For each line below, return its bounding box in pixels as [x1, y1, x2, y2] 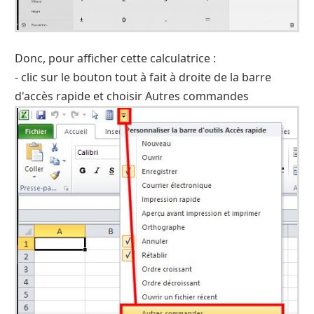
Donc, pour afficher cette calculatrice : [15, 50, 216, 67]
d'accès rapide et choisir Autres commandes [15, 88, 249, 104]
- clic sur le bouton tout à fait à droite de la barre [15, 69, 271, 86]
